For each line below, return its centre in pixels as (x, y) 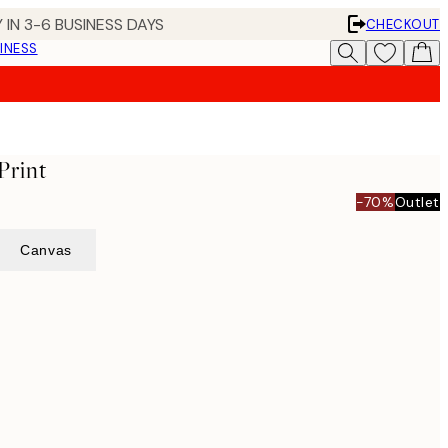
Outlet (417, 201)
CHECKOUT (402, 24)
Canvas (46, 250)
